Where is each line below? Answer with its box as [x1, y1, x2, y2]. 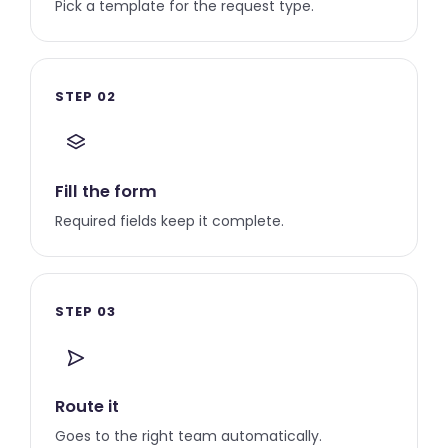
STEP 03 [55, 302, 117, 321]
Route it [55, 395, 119, 418]
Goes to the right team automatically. [55, 426, 322, 446]
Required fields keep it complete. [55, 211, 284, 231]
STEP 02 [55, 87, 117, 106]
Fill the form [55, 180, 157, 203]
